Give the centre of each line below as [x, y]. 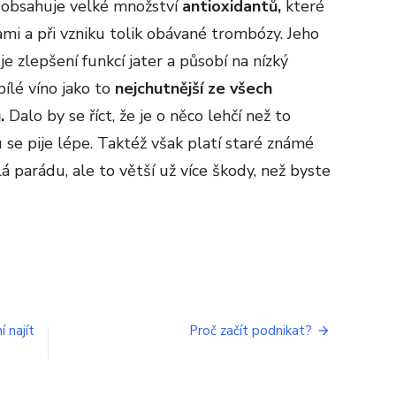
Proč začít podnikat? [251, 330]
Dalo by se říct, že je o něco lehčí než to [150, 115]
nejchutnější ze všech [194, 88]
